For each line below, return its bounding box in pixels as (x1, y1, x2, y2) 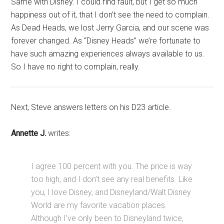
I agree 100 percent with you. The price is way (31, 161, 192, 171)
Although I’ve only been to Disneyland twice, (31, 213, 184, 223)
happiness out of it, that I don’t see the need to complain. (11, 10, 210, 19)
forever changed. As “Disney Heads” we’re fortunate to (11, 36, 201, 45)
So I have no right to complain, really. (11, 62, 140, 71)
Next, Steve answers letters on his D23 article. (11, 102, 171, 112)
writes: (46, 128, 71, 138)
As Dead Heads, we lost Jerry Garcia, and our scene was (11, 23, 209, 32)
